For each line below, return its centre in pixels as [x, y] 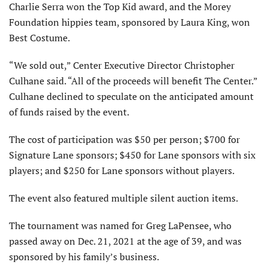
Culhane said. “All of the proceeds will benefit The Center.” [133, 81]
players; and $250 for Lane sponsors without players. [122, 171]
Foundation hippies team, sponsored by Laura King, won [130, 22]
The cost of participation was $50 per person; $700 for [124, 140]
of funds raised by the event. [69, 112]
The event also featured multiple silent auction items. [124, 198]
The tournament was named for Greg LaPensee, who [120, 226]
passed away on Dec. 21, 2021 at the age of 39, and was [125, 241]
